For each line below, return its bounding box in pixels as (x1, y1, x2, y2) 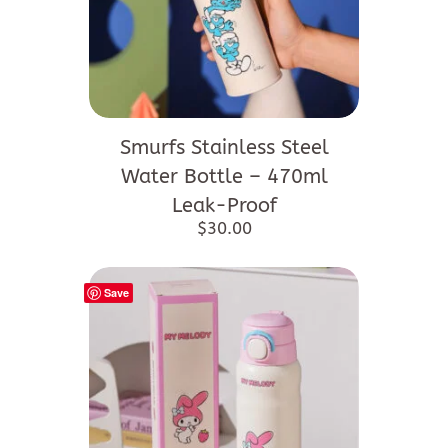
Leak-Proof (171, 194, 277, 218)
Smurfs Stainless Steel (119, 136, 329, 160)
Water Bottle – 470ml (120, 165, 328, 189)
